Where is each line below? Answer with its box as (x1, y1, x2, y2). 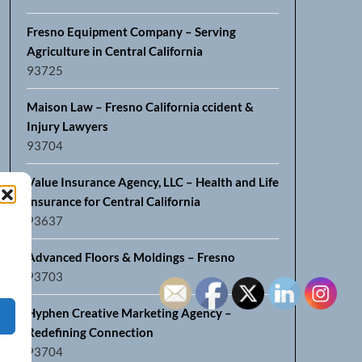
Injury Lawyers (26, 118, 108, 133)
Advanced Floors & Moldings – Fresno (26, 249, 235, 264)
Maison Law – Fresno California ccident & (26, 99, 254, 114)
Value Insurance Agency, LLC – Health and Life (26, 174, 279, 189)
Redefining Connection (26, 324, 154, 339)
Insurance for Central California (26, 193, 200, 208)
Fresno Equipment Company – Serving (26, 23, 236, 39)
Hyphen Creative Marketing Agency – (26, 305, 232, 320)
